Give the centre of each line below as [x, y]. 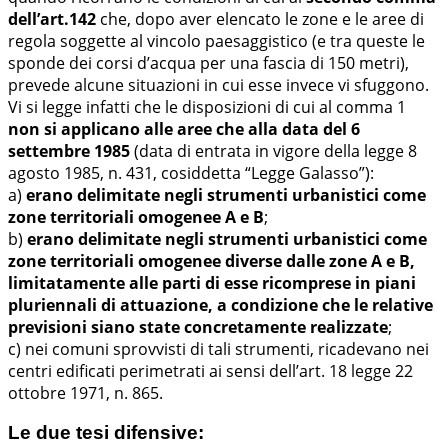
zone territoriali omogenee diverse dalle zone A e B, [211, 260]
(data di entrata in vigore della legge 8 [273, 150]
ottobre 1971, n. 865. [85, 392]
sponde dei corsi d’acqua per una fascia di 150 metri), [208, 62]
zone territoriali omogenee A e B [136, 216]
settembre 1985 [69, 150]
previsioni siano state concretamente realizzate [198, 326]
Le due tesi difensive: [106, 433]
